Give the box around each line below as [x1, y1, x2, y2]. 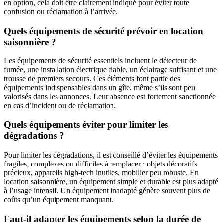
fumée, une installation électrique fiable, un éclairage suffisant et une [4, 65, 217, 74]
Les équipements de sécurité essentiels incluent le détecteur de [4, 56, 197, 65]
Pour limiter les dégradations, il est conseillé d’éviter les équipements [4, 150, 218, 159]
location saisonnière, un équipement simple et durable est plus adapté [4, 177, 218, 186]
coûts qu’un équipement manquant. [4, 195, 113, 204]
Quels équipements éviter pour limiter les [4, 119, 168, 130]
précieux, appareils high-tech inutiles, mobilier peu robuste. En [4, 168, 199, 177]
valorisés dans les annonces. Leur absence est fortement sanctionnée [4, 92, 216, 101]
